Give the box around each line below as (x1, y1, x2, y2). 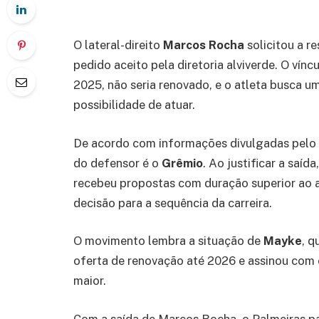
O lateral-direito (73, 38, 163, 52)
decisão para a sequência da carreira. (73, 195, 272, 210)
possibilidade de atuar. (73, 98, 195, 112)
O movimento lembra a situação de (73, 234, 263, 249)
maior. (73, 273, 106, 288)
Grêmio (162, 155, 203, 170)
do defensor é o (73, 155, 162, 170)
